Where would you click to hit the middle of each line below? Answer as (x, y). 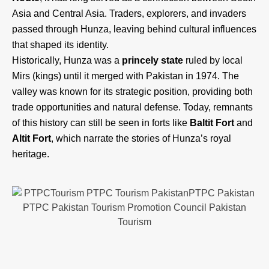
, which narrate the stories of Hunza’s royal (141, 139)
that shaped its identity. (60, 45)
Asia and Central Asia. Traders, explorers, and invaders (129, 14)
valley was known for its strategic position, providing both (132, 92)
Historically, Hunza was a (67, 61)
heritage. (31, 154)
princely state (153, 61)
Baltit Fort (212, 123)
